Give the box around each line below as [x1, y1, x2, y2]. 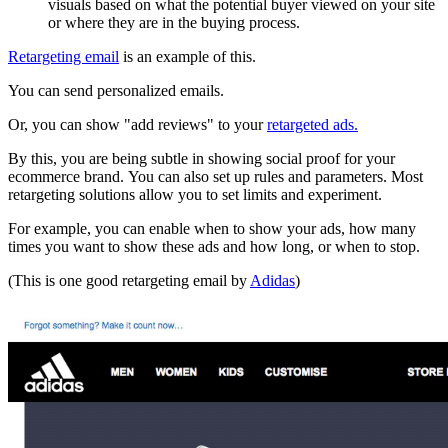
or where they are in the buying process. [48, 14, 300, 32]
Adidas [250, 272, 295, 290]
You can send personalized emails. [8, 82, 224, 100]
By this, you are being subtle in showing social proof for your [8, 150, 395, 168]
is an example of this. [119, 48, 256, 66]
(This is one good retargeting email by [8, 272, 250, 290]
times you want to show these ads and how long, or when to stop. [8, 238, 420, 256]
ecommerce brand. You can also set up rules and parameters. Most [8, 168, 423, 186]
